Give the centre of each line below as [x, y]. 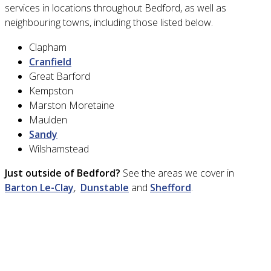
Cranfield [50, 61]
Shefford [171, 187]
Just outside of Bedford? [63, 173]
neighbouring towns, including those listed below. [109, 22]
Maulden [48, 119]
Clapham [48, 47]
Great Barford [60, 76]
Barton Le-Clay [39, 187]
